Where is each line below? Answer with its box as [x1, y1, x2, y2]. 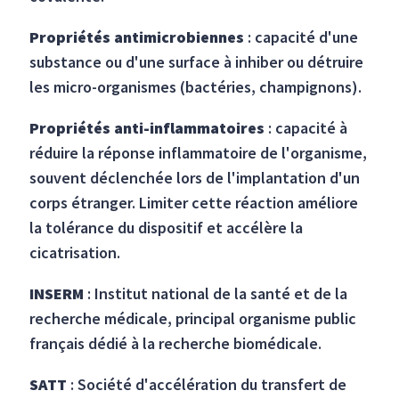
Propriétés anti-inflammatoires [29, 118, 265, 139]
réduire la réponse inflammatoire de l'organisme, [29, 142, 368, 164]
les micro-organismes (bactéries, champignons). [29, 77, 362, 98]
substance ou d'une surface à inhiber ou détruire [29, 52, 364, 73]
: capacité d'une [244, 27, 359, 48]
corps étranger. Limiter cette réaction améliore [29, 192, 359, 214]
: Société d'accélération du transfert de [70, 374, 347, 395]
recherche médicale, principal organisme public [29, 308, 357, 330]
